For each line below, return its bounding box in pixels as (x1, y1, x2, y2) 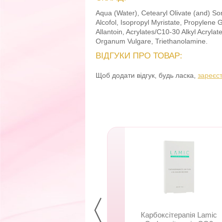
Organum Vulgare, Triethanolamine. (96, 37, 208, 45)
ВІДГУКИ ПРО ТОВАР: (96, 51, 182, 60)
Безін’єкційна (3, 211, 48, 219)
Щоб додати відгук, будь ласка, (96, 71, 198, 79)
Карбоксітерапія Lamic (141, 211, 217, 219)
